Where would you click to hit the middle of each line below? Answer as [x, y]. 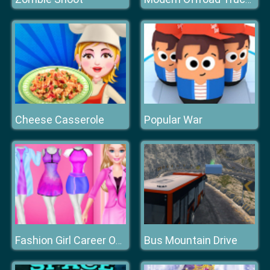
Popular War [173, 120]
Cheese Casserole [60, 120]
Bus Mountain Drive [191, 240]
